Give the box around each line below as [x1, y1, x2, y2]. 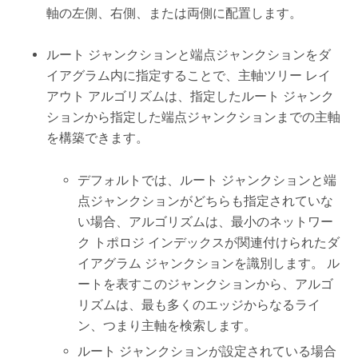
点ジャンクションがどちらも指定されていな [78, 193, 334, 209]
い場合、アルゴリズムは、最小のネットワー [78, 213, 334, 229]
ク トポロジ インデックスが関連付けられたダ [78, 234, 340, 250]
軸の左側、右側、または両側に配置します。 [46, 5, 303, 21]
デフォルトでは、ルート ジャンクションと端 [78, 172, 337, 188]
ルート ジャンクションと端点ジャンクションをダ [46, 47, 332, 63]
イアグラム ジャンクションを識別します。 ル [78, 255, 340, 271]
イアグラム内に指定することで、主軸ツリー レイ [46, 68, 332, 84]
